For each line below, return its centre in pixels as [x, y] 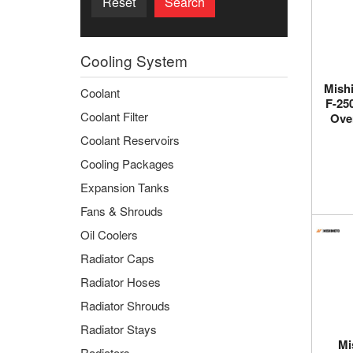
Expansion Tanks [125, 187]
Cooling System [134, 60]
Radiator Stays [119, 329]
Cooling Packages [127, 163]
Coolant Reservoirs [130, 140]
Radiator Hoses [121, 282]
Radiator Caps [117, 258]
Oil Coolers [109, 234]
